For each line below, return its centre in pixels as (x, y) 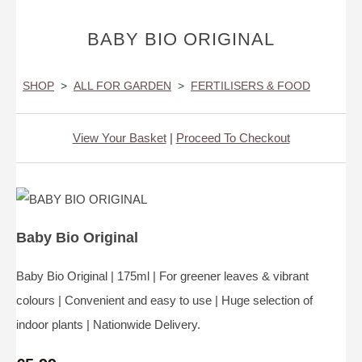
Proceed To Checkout (233, 138)
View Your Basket (119, 138)
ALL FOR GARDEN (122, 86)
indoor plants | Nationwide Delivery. (108, 325)
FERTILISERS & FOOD (250, 86)
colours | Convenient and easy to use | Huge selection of (164, 301)
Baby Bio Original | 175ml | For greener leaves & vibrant (162, 276)
